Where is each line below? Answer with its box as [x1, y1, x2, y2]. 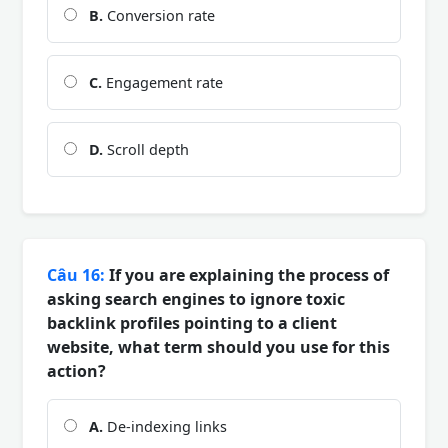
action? [47, 359, 106, 382]
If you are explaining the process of [105, 263, 389, 286]
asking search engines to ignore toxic [47, 287, 345, 310]
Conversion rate [103, 5, 215, 25]
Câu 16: [47, 263, 105, 286]
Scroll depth [103, 139, 189, 159]
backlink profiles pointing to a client [47, 311, 337, 334]
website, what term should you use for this [47, 335, 390, 358]
